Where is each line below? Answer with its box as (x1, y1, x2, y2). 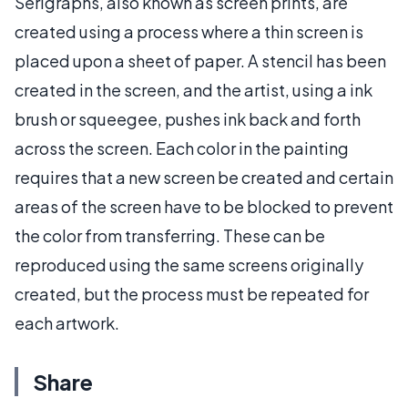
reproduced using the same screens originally (15, 253, 363, 275)
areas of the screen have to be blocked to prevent (15, 195, 393, 217)
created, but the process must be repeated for (15, 282, 369, 304)
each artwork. (15, 311, 119, 333)
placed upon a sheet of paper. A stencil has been (15, 49, 386, 71)
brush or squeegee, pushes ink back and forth (15, 107, 361, 129)
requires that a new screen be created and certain (15, 166, 393, 188)
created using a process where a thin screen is (15, 20, 363, 42)
